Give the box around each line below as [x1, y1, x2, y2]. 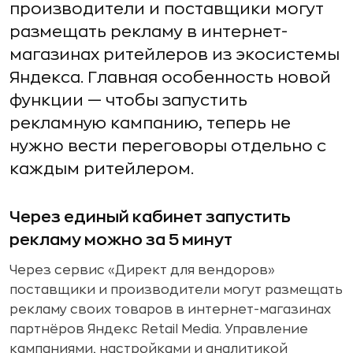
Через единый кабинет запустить [9, 209, 291, 225]
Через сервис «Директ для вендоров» [9, 264, 275, 277]
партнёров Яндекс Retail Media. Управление [9, 323, 308, 336]
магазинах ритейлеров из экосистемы [9, 46, 340, 63]
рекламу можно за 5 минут [9, 232, 232, 248]
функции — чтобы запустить [9, 92, 247, 109]
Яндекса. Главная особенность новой [9, 69, 331, 86]
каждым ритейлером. [9, 161, 194, 177]
